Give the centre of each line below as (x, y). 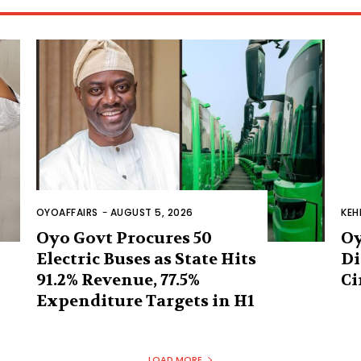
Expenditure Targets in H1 (145, 301)
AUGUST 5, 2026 (151, 213)
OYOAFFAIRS (67, 213)
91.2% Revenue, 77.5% (118, 280)
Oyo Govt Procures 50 (124, 239)
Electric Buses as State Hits (146, 259)
